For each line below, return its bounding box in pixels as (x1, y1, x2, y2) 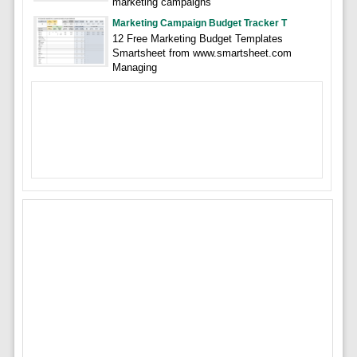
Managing (112, 61, 157, 73)
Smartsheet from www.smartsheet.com (112, 46, 292, 59)
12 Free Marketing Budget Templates (112, 32, 283, 45)
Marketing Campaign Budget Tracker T (112, 17, 287, 29)
